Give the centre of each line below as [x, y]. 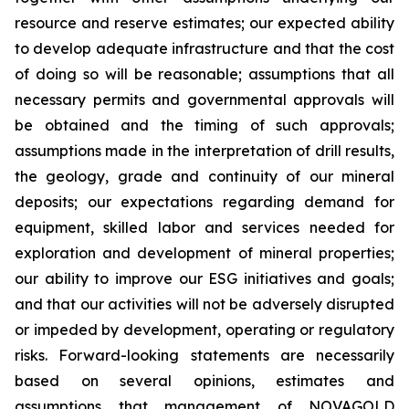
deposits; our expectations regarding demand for [204, 202]
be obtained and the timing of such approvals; [204, 125]
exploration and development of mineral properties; [204, 253]
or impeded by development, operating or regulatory [204, 330]
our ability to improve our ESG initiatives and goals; [204, 278]
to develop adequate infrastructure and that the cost [204, 48]
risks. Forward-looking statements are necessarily [204, 355]
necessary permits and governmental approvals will [204, 100]
